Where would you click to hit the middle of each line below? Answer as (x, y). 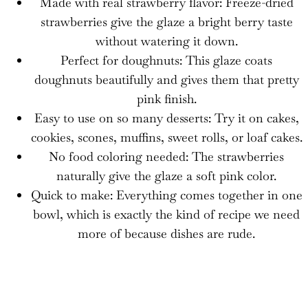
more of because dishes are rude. (166, 233)
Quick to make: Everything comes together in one (166, 195)
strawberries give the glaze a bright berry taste (166, 21)
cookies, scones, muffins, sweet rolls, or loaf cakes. (166, 137)
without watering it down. (166, 41)
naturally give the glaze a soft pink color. (166, 175)
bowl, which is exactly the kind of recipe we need (166, 214)
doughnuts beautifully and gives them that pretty (166, 79)
